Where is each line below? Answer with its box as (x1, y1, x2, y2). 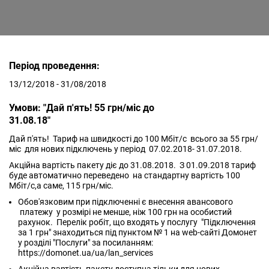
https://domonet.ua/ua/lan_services (18, 248, 153, 258)
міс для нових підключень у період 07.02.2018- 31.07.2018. (9, 144, 244, 154)
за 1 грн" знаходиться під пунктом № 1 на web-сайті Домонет (18, 228, 257, 237)
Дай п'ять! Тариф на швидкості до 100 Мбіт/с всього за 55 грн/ (9, 134, 258, 144)
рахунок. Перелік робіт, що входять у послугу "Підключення (18, 217, 256, 227)
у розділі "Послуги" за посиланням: (18, 238, 153, 247)
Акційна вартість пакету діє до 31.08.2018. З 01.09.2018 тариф (9, 160, 256, 170)
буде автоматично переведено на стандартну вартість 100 (9, 171, 240, 180)
